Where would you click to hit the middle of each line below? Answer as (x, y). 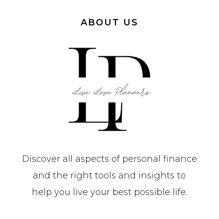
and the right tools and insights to (109, 175)
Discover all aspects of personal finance (109, 159)
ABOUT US (109, 23)
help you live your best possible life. (109, 192)
